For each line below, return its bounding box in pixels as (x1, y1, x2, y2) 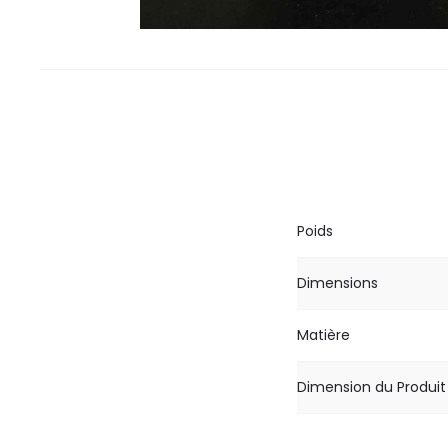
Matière (297, 324, 350, 345)
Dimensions (297, 272, 378, 293)
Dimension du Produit (297, 376, 446, 397)
